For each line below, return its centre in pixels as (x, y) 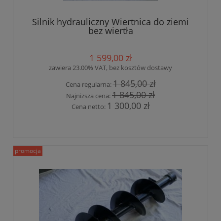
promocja (28, 151)
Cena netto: (89, 106)
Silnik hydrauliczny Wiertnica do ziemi (110, 22)
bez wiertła (110, 31)
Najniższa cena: (89, 95)
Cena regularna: (89, 85)
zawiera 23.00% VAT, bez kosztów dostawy (110, 68)
